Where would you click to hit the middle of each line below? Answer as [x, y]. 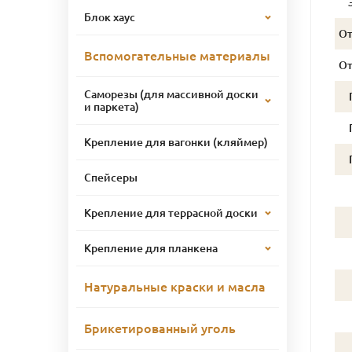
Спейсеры [111, 177]
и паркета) [112, 106]
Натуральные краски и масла [175, 286]
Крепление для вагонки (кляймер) [176, 142]
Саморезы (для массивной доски [171, 94]
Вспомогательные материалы [177, 55]
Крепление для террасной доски [171, 213]
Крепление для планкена [151, 248]
